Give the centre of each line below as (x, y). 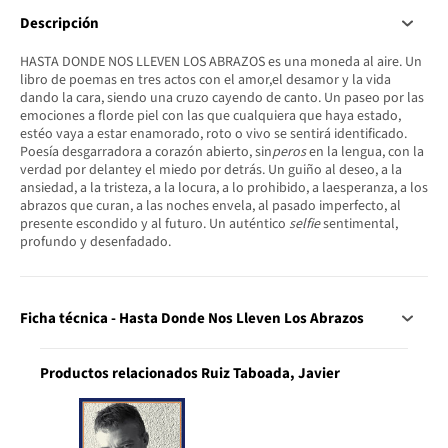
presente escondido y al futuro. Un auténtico (154, 223)
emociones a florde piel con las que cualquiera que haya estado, (210, 115)
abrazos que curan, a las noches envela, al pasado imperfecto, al (210, 205)
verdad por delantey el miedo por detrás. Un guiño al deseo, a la (211, 169)
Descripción (59, 23)
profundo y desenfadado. (95, 241)
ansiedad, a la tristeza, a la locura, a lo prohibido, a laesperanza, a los (224, 187)
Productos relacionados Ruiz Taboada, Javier (190, 374)
